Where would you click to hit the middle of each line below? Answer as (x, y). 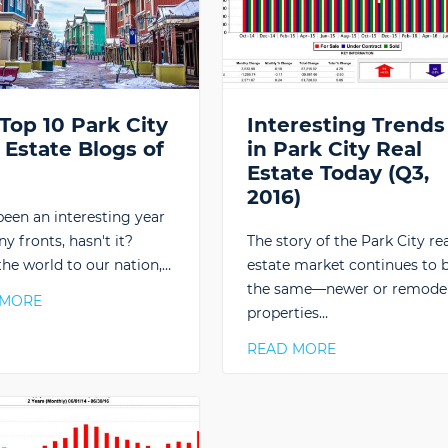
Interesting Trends (345, 125)
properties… (287, 313)
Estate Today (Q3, (337, 173)
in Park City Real (334, 149)
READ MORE (291, 349)
